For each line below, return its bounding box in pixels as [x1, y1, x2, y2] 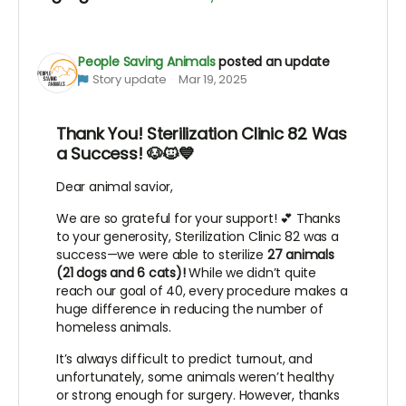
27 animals [266, 246, 334, 265]
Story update [92, 71, 167, 89]
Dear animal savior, [56, 178, 174, 197]
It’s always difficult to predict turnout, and [56, 350, 313, 369]
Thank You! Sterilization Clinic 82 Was [56, 122, 347, 146]
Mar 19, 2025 [179, 71, 247, 89]
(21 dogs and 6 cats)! [56, 264, 186, 283]
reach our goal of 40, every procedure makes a [56, 282, 348, 301]
